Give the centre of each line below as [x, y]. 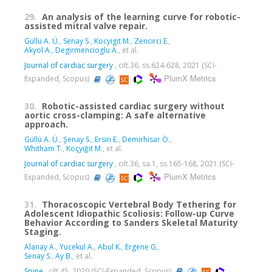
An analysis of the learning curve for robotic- [141, 17]
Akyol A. [38, 50]
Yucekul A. [77, 247]
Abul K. [110, 247]
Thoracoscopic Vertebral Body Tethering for [139, 205]
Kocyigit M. [112, 41]
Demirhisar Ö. [146, 140]
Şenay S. [77, 140]
